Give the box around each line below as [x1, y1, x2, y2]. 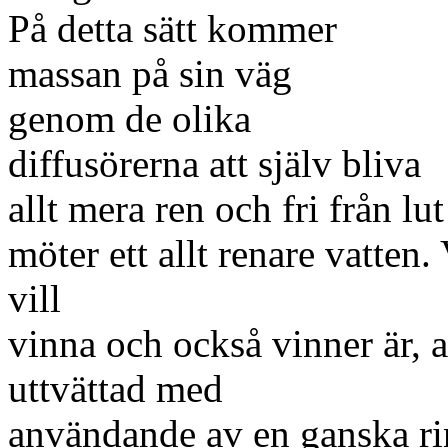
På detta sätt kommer [8, 7, 337, 50]
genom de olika [8, 97, 251, 140]
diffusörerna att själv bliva [8, 142, 421, 185]
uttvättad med [8, 367, 223, 410]
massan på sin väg [8, 52, 292, 95]
